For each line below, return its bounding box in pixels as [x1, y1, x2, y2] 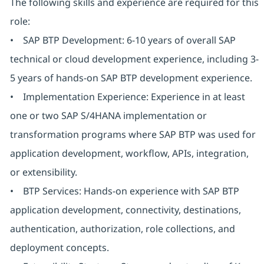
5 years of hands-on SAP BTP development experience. [9, 71, 252, 85]
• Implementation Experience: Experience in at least [9, 90, 245, 104]
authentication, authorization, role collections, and [9, 222, 235, 236]
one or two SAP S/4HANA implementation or [9, 109, 207, 123]
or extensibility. [9, 166, 77, 179]
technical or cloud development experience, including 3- [9, 52, 259, 66]
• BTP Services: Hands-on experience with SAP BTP [9, 184, 239, 198]
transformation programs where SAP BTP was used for [9, 128, 256, 141]
